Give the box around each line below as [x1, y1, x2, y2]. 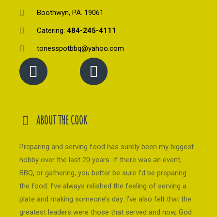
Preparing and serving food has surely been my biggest [19, 142, 194, 152]
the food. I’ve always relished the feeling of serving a [19, 182, 186, 191]
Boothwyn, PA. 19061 [37, 8, 104, 17]
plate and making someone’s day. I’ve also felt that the [19, 195, 191, 204]
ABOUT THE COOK [36, 113, 87, 128]
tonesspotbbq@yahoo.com [37, 44, 124, 53]
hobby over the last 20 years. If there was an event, [19, 155, 182, 165]
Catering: [37, 26, 67, 35]
